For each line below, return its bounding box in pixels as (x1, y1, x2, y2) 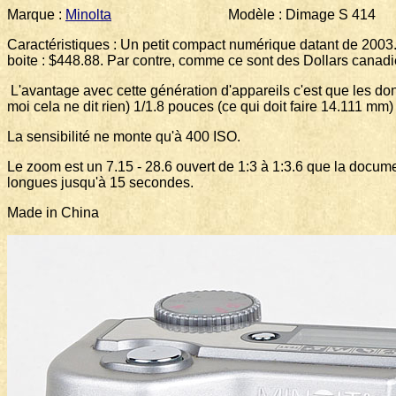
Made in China (7, 205, 103, 220)
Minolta (65, 7, 111, 22)
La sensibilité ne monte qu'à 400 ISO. (7, 129, 240, 144)
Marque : (7, 7, 65, 22)
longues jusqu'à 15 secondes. (7, 175, 194, 190)
